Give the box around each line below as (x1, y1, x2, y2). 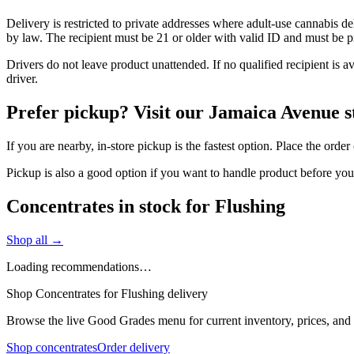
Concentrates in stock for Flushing (6, 195, 285, 217)
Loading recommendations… (6, 259, 152, 273)
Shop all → (6, 232, 63, 247)
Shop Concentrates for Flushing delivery (6, 286, 208, 300)
